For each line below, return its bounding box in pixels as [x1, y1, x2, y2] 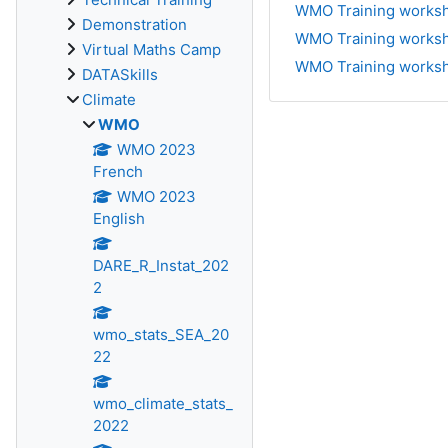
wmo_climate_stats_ [93, 394, 233, 413]
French [93, 162, 143, 181]
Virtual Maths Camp [82, 40, 221, 59]
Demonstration [82, 15, 187, 34]
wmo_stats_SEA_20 [93, 325, 229, 344]
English [93, 209, 145, 228]
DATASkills [82, 65, 158, 84]
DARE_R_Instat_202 [93, 256, 229, 275]
